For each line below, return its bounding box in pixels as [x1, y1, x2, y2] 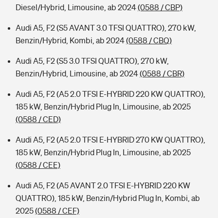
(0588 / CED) [16, 115, 61, 124]
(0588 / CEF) [35, 206, 79, 215]
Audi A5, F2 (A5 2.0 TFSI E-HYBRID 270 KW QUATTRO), [16, 135, 205, 144]
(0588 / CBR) [140, 69, 184, 78]
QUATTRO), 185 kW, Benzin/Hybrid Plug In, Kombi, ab [16, 194, 200, 202]
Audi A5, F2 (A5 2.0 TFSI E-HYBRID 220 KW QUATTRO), [16, 90, 205, 98]
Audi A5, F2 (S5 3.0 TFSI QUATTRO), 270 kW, [16, 56, 169, 65]
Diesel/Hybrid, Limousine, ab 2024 [16, 3, 138, 12]
